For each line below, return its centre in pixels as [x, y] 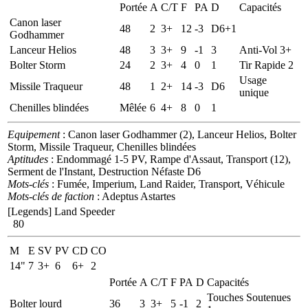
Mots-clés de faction [51, 196]
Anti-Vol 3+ [265, 49]
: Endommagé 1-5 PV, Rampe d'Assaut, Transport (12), [169, 159]
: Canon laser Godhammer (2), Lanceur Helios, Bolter [178, 134]
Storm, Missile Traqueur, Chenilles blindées [102, 146]
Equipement [34, 134]
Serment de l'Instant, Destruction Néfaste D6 [104, 171]
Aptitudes [28, 159]
